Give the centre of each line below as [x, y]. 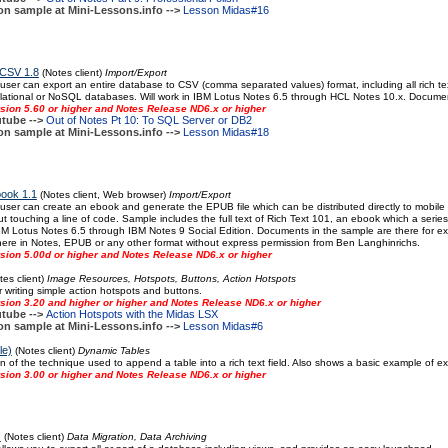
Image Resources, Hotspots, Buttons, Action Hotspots [171, 278]
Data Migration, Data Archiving [136, 436]
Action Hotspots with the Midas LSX [131, 314]
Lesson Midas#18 [225, 132]
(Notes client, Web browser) [102, 194]
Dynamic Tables [113, 350]
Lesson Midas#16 [225, 10]
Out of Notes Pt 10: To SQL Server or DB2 [148, 120]
